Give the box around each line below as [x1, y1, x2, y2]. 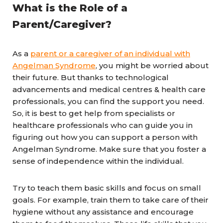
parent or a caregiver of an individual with [30, 49, 190, 58]
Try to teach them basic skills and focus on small [12, 183, 201, 193]
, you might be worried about [96, 61, 209, 70]
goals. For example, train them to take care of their [12, 195, 209, 205]
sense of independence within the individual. [12, 156, 184, 166]
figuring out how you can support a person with [12, 132, 198, 142]
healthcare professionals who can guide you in [12, 120, 193, 130]
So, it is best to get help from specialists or [12, 109, 175, 118]
